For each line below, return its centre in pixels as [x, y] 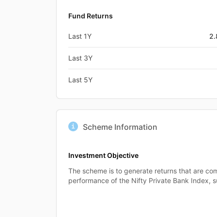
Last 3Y [80, 58]
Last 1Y [80, 36]
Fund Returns [91, 15]
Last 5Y [80, 79]
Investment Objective [103, 155]
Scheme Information [120, 127]
